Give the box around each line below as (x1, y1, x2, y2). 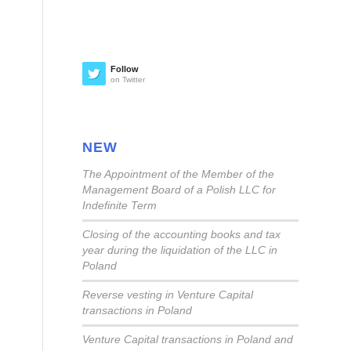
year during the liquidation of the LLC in (82, 244, 278, 257)
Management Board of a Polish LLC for (82, 184, 277, 197)
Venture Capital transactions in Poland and (82, 334, 294, 346)
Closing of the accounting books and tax (82, 229, 281, 241)
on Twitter (110, 75, 146, 85)
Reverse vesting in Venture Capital (82, 289, 254, 302)
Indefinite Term (82, 200, 157, 212)
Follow (110, 64, 139, 74)
